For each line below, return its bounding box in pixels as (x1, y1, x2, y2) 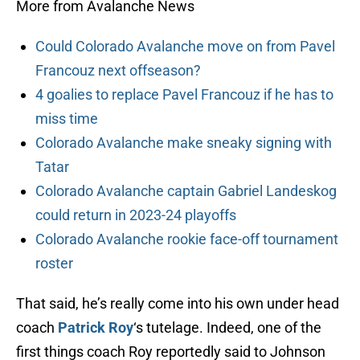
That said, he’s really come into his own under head (16, 295, 339, 313)
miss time (35, 110, 98, 128)
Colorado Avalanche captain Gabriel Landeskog (35, 182, 337, 200)
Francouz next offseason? (35, 62, 201, 80)
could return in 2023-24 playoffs (35, 207, 236, 224)
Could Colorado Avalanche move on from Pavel (35, 38, 335, 55)
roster (35, 255, 73, 272)
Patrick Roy (58, 319, 133, 337)
